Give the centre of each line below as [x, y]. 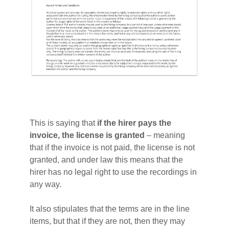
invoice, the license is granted [87, 135]
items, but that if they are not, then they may [108, 221]
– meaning [165, 135]
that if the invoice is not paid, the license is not [112, 148]
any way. [46, 185]
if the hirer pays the [134, 123]
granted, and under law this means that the [107, 160]
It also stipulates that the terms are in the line [110, 209]
